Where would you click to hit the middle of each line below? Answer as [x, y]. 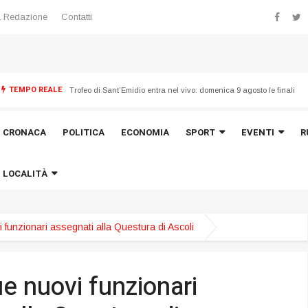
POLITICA [83, 132]
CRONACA [24, 132]
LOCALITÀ [25, 174]
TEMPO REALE [34, 90]
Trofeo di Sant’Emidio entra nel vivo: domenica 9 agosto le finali [182, 104]
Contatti [77, 16]
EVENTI [257, 132]
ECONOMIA [145, 132]
